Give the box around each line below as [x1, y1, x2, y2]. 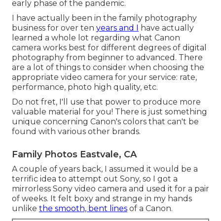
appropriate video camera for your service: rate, [12, 73, 197, 82]
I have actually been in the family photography [12, 13, 197, 23]
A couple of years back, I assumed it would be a [12, 164, 198, 174]
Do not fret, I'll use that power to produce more [12, 97, 201, 107]
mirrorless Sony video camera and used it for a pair [12, 184, 209, 194]
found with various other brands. [12, 127, 141, 137]
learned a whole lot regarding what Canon [12, 33, 180, 43]
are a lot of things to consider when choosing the [12, 63, 204, 73]
